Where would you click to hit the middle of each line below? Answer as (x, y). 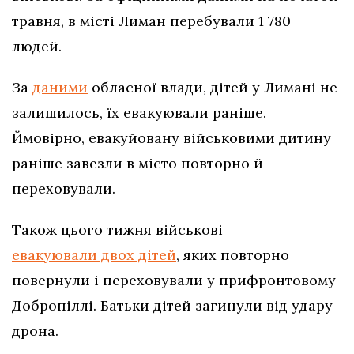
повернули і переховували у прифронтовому (174, 280)
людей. (37, 46)
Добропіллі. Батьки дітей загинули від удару (172, 305)
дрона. (35, 330)
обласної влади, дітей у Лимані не (213, 87)
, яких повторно (233, 254)
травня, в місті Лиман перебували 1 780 (151, 21)
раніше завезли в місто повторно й (137, 163)
